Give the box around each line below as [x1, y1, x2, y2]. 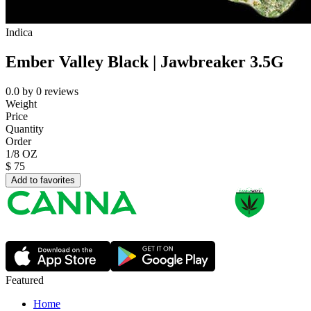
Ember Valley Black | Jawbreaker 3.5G [6, 53, 284, 72]
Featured [6, 274, 44, 287]
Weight [6, 98, 37, 110]
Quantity [6, 123, 44, 135]
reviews [44, 85, 78, 98]
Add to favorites [11, 175, 75, 186]
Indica [6, 26, 33, 39]
